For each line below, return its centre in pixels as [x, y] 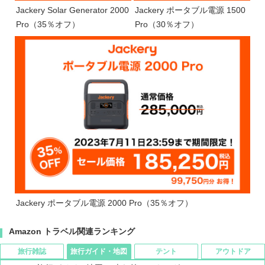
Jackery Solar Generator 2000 [72, 10]
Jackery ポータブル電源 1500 [190, 10]
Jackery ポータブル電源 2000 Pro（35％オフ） [104, 203]
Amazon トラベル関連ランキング [72, 231]
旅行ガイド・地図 [99, 251]
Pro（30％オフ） [167, 25]
